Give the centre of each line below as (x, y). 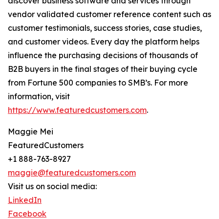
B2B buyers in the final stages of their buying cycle (103, 69)
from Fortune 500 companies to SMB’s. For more (98, 83)
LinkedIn (25, 200)
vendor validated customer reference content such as (109, 14)
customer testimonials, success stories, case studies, (105, 28)
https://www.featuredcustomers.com (77, 110)
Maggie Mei (31, 132)
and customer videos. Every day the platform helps (104, 42)
